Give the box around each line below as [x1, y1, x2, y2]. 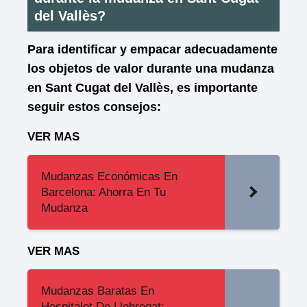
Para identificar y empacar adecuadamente [27, 42, 278, 56]
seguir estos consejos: [27, 100, 161, 114]
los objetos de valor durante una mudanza [27, 62, 274, 75]
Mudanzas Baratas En [41, 284, 154, 297]
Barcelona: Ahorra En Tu [41, 186, 166, 199]
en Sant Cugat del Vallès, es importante [27, 81, 258, 95]
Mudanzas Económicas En [41, 170, 177, 183]
